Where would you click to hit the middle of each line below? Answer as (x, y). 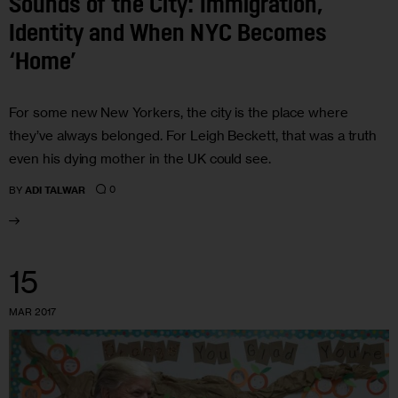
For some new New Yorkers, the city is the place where (179, 113)
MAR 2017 (32, 311)
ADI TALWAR (56, 190)
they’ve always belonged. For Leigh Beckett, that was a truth (193, 136)
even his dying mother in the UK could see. (140, 159)
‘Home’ (43, 63)
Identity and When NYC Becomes (168, 35)
